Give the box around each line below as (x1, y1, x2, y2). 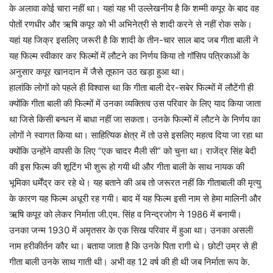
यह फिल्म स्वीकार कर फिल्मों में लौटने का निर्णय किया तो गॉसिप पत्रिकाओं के (9, 50, 249, 62)
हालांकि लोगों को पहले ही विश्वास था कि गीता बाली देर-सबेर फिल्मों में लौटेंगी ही (9, 82, 253, 94)
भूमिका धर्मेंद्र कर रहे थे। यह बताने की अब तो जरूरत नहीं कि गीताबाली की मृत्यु (9, 177, 261, 189)
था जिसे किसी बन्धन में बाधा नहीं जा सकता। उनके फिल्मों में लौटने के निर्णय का (9, 113, 260, 126)
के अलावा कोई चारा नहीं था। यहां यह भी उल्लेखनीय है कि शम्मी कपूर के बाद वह (9, 2, 259, 15)
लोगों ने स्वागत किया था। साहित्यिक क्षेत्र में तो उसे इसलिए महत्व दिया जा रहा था (9, 129, 263, 141)
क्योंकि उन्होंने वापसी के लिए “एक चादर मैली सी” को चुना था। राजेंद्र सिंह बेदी (9, 145, 256, 157)
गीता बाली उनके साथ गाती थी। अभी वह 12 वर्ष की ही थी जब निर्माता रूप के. (9, 256, 250, 268)
